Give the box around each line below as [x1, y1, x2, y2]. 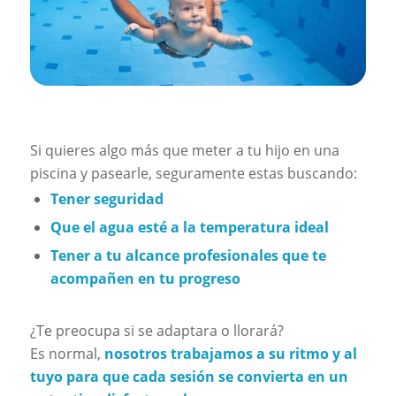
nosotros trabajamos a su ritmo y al [103, 343, 357, 363]
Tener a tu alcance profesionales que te [49, 245, 326, 265]
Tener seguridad [49, 188, 164, 209]
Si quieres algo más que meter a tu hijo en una [29, 140, 339, 160]
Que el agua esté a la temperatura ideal [49, 217, 329, 237]
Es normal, [29, 343, 104, 363]
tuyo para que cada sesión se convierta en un [29, 366, 348, 386]
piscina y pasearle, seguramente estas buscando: [29, 163, 357, 183]
